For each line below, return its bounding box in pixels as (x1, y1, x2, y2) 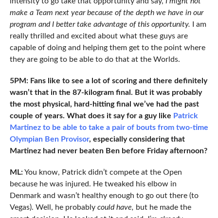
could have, (97, 203, 134, 212)
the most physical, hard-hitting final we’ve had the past (9, 100, 199, 109)
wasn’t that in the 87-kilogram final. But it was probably (9, 89, 202, 97)
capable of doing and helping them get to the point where (9, 44, 205, 52)
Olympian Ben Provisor (9, 135, 89, 144)
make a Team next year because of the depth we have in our (9, 9, 203, 17)
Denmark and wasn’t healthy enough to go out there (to (9, 192, 199, 200)
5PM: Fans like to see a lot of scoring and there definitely (9, 77, 207, 85)
